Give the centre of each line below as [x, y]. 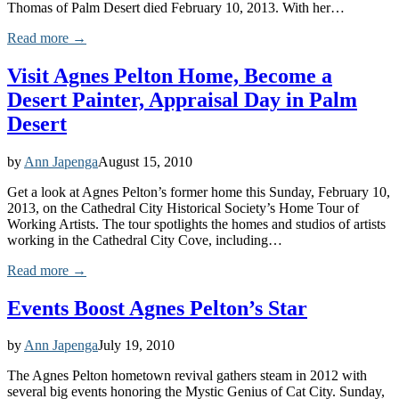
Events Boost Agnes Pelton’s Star [157, 308]
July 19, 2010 [136, 346]
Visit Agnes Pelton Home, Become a [170, 75]
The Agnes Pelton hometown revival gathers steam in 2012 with [187, 376]
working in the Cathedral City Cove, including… [145, 240]
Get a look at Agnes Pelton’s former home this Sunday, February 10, [199, 191]
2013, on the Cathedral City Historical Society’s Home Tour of [183, 208]
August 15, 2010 [145, 161]
